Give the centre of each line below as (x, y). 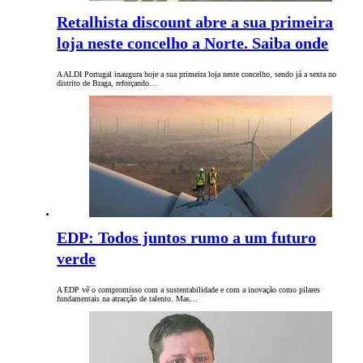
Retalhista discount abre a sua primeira (195, 22)
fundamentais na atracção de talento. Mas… (128, 299)
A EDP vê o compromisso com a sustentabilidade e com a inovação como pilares (189, 290)
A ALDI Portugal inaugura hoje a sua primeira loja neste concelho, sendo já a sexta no (197, 75)
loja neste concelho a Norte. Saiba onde (193, 43)
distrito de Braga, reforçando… (107, 83)
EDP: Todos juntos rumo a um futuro (187, 238)
